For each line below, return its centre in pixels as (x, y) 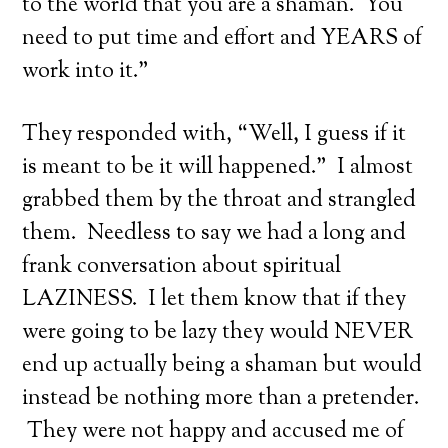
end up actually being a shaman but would (222, 366)
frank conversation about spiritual (182, 267)
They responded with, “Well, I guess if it (214, 135)
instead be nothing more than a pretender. (221, 399)
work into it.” (86, 72)
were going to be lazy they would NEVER (218, 333)
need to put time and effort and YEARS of (222, 39)
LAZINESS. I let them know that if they (214, 300)
